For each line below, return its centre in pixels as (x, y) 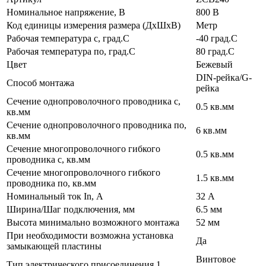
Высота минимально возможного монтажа (93, 222)
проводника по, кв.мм (51, 183)
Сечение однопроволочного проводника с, (94, 101)
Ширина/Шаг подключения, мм (71, 209)
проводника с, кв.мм (48, 159)
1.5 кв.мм (215, 178)
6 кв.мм (211, 130)
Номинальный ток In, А (55, 196)
